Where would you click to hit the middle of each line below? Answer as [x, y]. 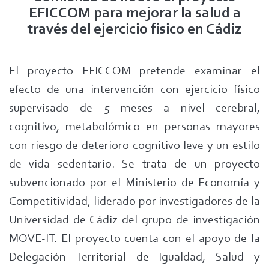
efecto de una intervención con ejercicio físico [134, 90]
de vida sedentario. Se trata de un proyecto [134, 165]
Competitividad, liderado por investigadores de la [134, 202]
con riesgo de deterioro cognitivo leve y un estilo [134, 146]
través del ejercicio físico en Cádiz [134, 30]
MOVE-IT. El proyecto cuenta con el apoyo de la [134, 239]
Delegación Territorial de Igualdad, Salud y [134, 258]
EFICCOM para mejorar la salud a [134, 14]
